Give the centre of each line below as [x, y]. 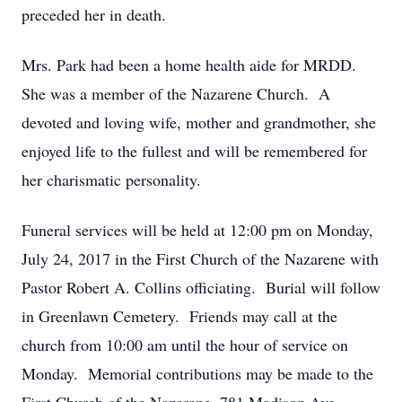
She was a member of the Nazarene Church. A [176, 93]
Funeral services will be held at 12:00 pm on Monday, [197, 230]
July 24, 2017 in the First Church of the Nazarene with [200, 258]
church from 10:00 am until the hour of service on [185, 345]
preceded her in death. [94, 14]
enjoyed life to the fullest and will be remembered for [194, 151]
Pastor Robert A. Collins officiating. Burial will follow [201, 287]
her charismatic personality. [111, 179]
